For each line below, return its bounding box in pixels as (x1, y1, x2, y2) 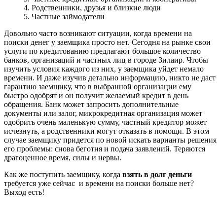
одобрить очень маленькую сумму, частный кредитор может (4, 117, 207, 126)
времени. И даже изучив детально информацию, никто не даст (4, 73, 216, 82)
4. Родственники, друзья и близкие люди (24, 3, 161, 12)
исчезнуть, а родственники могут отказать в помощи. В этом (4, 126, 209, 135)
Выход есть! (4, 187, 44, 196)
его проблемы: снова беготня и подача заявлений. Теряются (4, 144, 205, 153)
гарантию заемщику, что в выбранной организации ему (4, 82, 191, 91)
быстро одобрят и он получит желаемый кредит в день (4, 91, 188, 100)
